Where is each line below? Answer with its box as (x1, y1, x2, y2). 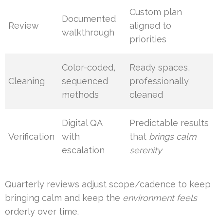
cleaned (129, 90, 163, 100)
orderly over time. (5, 206, 79, 217)
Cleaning (8, 76, 45, 87)
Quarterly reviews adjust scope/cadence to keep (5, 179, 211, 190)
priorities (129, 34, 167, 45)
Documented (62, 14, 116, 24)
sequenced (62, 76, 109, 87)
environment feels (123, 193, 197, 203)
